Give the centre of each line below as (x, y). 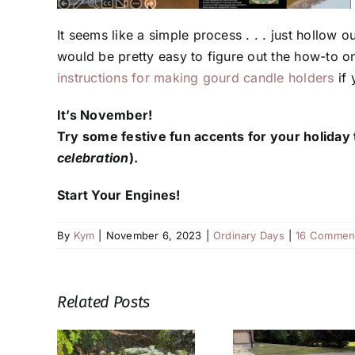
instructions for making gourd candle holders (196, 78)
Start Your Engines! (119, 195)
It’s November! (105, 115)
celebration (93, 158)
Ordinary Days (248, 236)
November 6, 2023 (154, 236)
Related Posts (104, 302)
